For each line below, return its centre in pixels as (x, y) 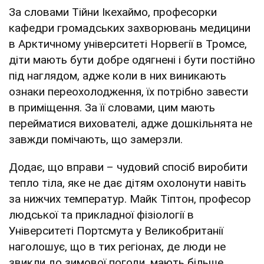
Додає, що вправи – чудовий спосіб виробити (128, 167)
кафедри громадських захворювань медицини (130, 28)
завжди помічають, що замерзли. (96, 139)
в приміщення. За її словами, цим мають (112, 107)
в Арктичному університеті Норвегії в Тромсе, (128, 44)
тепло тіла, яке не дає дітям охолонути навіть (128, 183)
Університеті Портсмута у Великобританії (116, 230)
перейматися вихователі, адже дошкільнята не (131, 123)
